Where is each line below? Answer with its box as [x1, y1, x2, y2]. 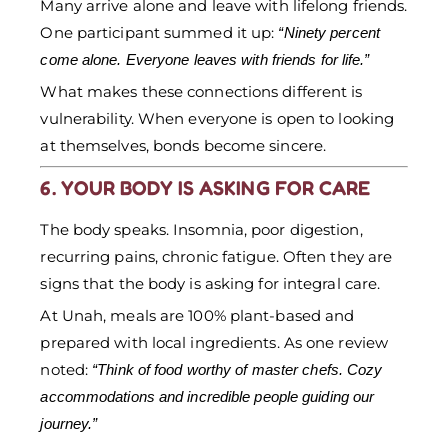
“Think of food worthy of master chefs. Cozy [92, 361, 383, 379]
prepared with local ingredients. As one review [40, 333, 389, 353]
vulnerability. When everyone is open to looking [40, 108, 395, 128]
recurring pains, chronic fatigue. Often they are [40, 247, 393, 267]
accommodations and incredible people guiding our [40, 388, 375, 406]
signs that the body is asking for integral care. [40, 274, 381, 294]
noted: [40, 360, 93, 380]
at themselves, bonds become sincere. [40, 135, 327, 155]
